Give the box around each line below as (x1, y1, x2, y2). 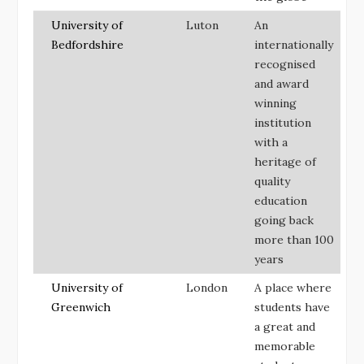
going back (254, 212, 314, 227)
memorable (254, 338, 315, 353)
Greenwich (51, 299, 110, 314)
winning (254, 95, 297, 110)
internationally (254, 37, 333, 52)
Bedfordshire (51, 37, 123, 52)
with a (254, 134, 288, 149)
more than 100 (254, 232, 334, 247)
